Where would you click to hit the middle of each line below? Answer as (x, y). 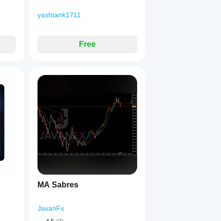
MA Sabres (58, 185)
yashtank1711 (59, 15)
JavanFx (51, 208)
